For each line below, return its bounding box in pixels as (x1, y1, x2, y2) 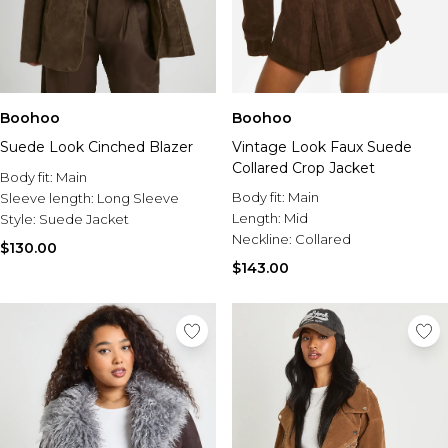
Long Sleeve (97, 190, 179, 207)
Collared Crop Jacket (232, 159, 375, 178)
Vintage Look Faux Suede (232, 138, 412, 157)
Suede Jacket (39, 211, 129, 228)
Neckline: (232, 231, 295, 248)
